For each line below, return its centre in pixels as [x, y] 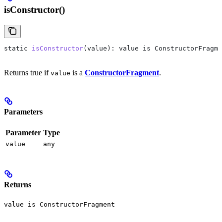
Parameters [23, 112]
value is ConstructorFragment [59, 204]
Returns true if [27, 72]
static [16, 48]
